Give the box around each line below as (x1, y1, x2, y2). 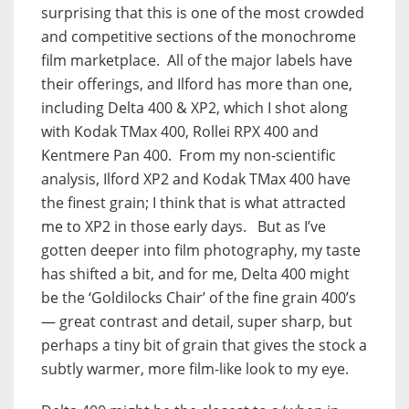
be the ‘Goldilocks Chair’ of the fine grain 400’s (41, 287, 356, 308)
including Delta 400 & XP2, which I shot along (41, 97, 348, 118)
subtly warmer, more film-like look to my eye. (41, 358, 349, 379)
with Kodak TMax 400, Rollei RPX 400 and (41, 121, 319, 142)
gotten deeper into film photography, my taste (41, 239, 361, 260)
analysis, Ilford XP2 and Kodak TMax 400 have (41, 168, 351, 189)
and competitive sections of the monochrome (41, 26, 356, 47)
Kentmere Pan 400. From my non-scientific (41, 144, 336, 165)
